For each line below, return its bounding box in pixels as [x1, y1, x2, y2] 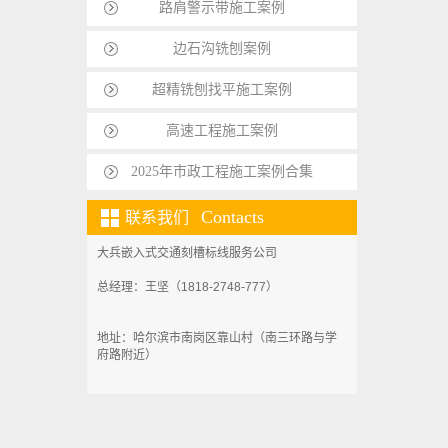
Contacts [201, 207, 264, 227]
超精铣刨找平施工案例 [152, 82, 292, 97]
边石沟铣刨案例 [173, 41, 271, 56]
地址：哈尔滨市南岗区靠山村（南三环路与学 [97, 331, 337, 345]
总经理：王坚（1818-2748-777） [97, 280, 278, 294]
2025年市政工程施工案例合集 [131, 164, 313, 179]
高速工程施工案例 [166, 123, 278, 138]
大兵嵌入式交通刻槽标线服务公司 [97, 246, 277, 260]
